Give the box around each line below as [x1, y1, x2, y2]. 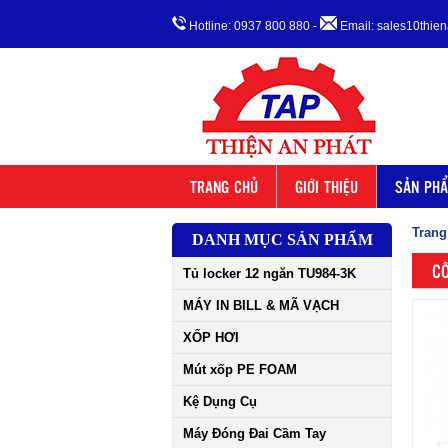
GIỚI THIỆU [295, 175, 358, 198]
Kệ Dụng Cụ [183, 394, 257, 409]
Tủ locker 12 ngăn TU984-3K [183, 266, 356, 281]
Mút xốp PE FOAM [183, 362, 297, 377]
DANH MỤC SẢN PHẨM [191, 231, 373, 248]
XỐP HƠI [183, 330, 239, 345]
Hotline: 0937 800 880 [186, 19, 310, 33]
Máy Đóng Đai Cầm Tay [183, 426, 326, 441]
